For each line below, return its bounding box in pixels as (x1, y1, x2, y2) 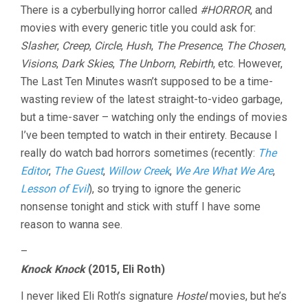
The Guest (54, 164, 103, 178)
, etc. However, (213, 57, 283, 71)
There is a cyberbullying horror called (21, 3, 200, 17)
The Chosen (226, 39, 284, 53)
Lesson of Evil (21, 182, 89, 196)
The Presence (156, 39, 221, 53)
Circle (94, 39, 121, 53)
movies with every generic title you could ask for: (21, 21, 256, 35)
